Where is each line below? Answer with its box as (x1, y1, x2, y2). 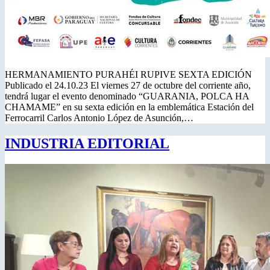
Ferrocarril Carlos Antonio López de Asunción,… (5, 112, 193, 123)
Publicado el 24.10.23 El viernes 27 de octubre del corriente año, (5, 80, 251, 90)
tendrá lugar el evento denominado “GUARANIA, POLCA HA (5, 90, 249, 101)
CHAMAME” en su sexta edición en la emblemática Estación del (5, 101, 254, 112)
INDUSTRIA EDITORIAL (5, 135, 169, 151)
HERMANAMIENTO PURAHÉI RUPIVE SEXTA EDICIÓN (5, 69, 252, 80)
